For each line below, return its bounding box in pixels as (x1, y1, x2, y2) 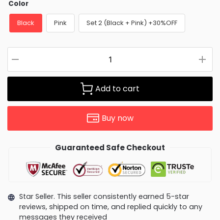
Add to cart (95, 82, 139, 94)
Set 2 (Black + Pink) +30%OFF (86, 18, 177, 27)
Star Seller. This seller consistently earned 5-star (19, 191, 189, 201)
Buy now (101, 112, 134, 124)
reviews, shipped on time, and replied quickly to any (19, 201, 202, 212)
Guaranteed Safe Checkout (55, 142, 165, 153)
